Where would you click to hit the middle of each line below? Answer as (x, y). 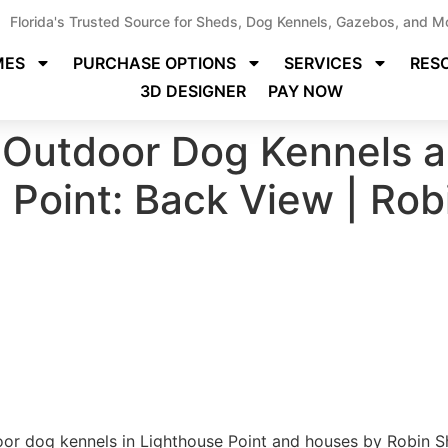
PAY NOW (306, 91)
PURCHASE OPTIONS (155, 63)
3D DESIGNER (193, 91)
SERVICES (323, 63)
